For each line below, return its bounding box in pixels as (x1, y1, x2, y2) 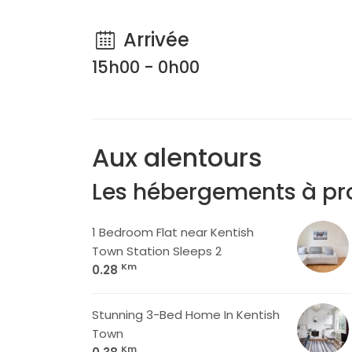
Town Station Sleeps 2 (92, 243, 222, 259)
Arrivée (118, 27, 189, 53)
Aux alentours (92, 140, 262, 175)
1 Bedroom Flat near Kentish (92, 224, 254, 240)
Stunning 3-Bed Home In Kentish (92, 306, 280, 323)
